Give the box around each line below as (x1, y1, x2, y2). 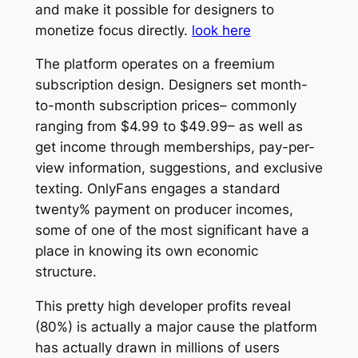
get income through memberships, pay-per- (34, 139, 315, 156)
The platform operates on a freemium (34, 56, 275, 73)
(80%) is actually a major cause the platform (34, 319, 317, 336)
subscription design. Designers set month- (34, 77, 308, 93)
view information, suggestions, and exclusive (34, 160, 323, 177)
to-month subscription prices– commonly (34, 97, 296, 114)
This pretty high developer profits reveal (34, 298, 291, 315)
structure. (34, 264, 97, 280)
